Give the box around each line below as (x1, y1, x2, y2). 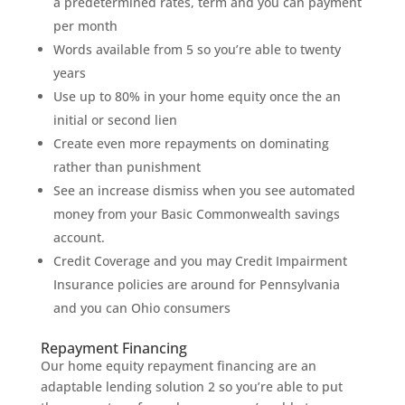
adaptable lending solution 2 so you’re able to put (40, 378, 343, 395)
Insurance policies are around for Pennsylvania (52, 276, 340, 293)
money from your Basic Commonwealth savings (52, 205, 340, 222)
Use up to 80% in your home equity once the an (52, 88, 341, 105)
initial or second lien (52, 111, 177, 128)
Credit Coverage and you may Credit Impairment (52, 252, 347, 269)
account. (52, 229, 105, 246)
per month (52, 17, 118, 34)
